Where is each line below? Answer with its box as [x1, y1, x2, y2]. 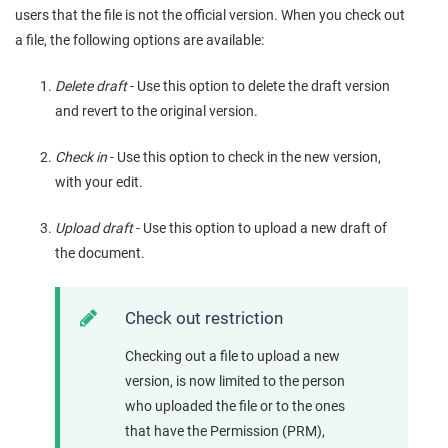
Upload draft [55, 220, 136, 237]
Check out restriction [125, 308, 283, 329]
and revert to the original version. [55, 103, 258, 120]
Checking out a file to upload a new [125, 347, 340, 364]
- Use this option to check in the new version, [107, 149, 381, 166]
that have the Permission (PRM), [125, 422, 325, 439]
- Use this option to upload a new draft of [136, 220, 387, 237]
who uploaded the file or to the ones [125, 397, 345, 414]
